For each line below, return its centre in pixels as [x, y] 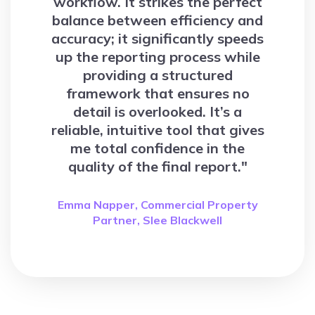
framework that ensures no [157, 93]
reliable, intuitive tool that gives [157, 129]
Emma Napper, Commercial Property [157, 204]
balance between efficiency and [157, 20]
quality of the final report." [157, 166]
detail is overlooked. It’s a [157, 111]
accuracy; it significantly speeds [157, 38]
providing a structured [157, 75]
